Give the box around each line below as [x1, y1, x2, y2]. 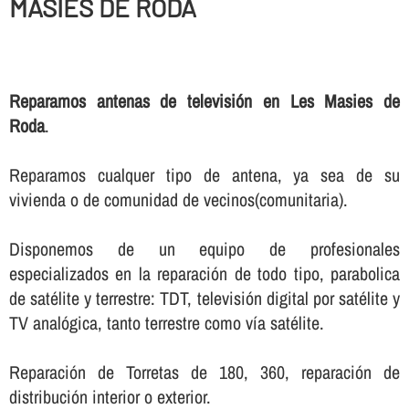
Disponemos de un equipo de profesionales [8, 236, 401, 261]
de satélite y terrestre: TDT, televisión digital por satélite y [8, 285, 401, 310]
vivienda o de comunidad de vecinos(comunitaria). [8, 186, 348, 212]
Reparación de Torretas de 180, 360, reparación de [8, 359, 401, 384]
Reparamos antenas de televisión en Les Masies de [8, 88, 401, 113]
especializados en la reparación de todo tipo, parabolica [8, 260, 401, 286]
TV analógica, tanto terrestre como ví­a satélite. [8, 309, 324, 335]
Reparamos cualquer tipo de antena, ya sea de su [8, 162, 401, 187]
